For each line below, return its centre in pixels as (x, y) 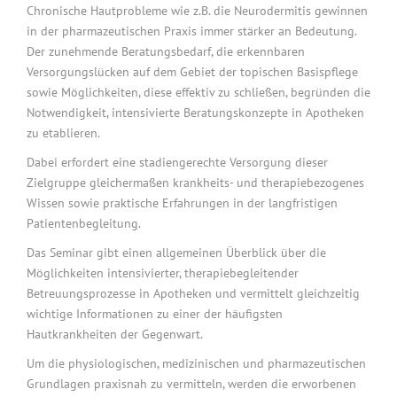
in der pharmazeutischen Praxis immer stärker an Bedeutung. (191, 31)
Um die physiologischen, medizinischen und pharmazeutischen (196, 364)
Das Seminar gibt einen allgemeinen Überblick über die (176, 253)
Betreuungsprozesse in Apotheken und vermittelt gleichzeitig (193, 294)
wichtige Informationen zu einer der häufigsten (155, 314)
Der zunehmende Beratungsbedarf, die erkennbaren (166, 52)
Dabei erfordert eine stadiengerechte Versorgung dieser (177, 163)
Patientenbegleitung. (84, 224)
